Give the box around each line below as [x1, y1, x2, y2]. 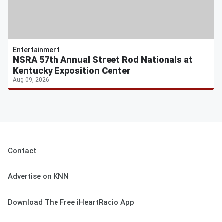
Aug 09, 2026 [13, 76, 49, 84]
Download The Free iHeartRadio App [8, 198, 134, 207]
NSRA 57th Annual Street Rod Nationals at [13, 55, 193, 65]
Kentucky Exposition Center [13, 65, 131, 76]
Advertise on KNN [8, 172, 69, 181]
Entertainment [13, 46, 60, 54]
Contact [8, 146, 36, 156]
